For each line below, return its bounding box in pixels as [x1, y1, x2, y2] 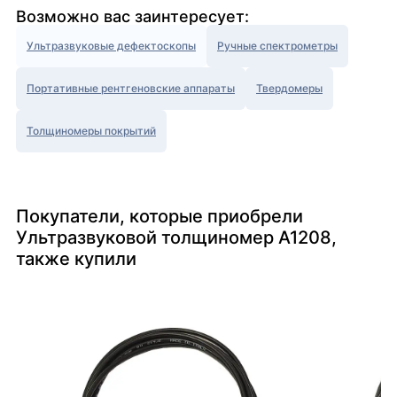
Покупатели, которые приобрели [16, 206, 303, 228]
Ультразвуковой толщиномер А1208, [16, 227, 337, 249]
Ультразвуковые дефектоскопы [27, 39, 196, 53]
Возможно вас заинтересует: [16, 7, 249, 27]
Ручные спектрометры [217, 39, 338, 53]
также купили [16, 248, 136, 270]
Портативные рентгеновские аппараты [27, 82, 235, 96]
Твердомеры [256, 82, 323, 96]
